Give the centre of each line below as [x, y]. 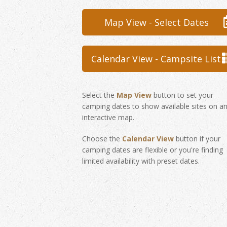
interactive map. [108, 117]
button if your [197, 139]
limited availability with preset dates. [141, 161]
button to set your [182, 95]
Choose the [102, 139]
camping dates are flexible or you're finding [153, 150]
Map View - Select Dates [157, 22]
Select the [99, 95]
